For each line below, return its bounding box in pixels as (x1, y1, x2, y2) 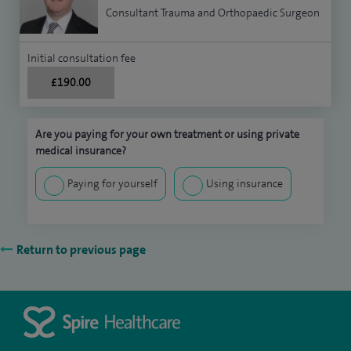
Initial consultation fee (27, 52, 136, 65)
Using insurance (206, 177, 283, 190)
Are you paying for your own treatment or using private (35, 128, 299, 141)
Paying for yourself (67, 177, 157, 190)
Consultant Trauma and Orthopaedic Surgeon (106, 6, 320, 20)
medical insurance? (35, 144, 126, 157)
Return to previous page (16, 242, 146, 257)
